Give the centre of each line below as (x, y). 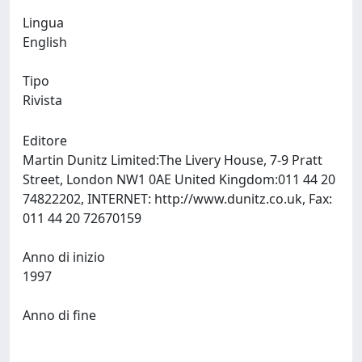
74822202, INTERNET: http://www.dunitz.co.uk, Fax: (177, 199)
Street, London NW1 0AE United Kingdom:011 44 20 (179, 179)
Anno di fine (59, 315)
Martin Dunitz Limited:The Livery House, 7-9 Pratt (173, 160)
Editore (45, 141)
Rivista (42, 100)
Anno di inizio (64, 257)
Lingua (43, 23)
